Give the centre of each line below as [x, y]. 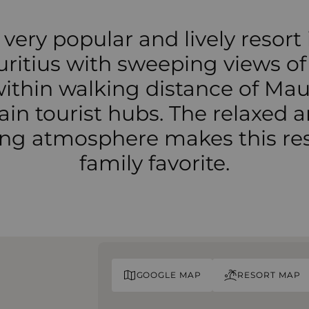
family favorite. [154, 163]
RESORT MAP [269, 275]
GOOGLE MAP [169, 275]
